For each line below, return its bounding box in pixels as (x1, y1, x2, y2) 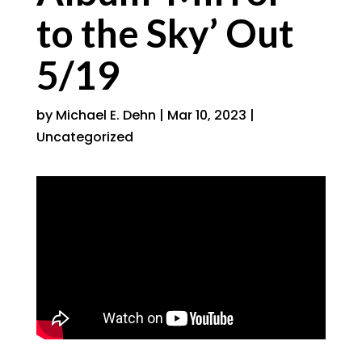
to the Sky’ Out (36, 10, 294, 56)
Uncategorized (36, 128, 133, 146)
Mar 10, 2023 (166, 106, 246, 124)
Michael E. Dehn (55, 106, 156, 124)
